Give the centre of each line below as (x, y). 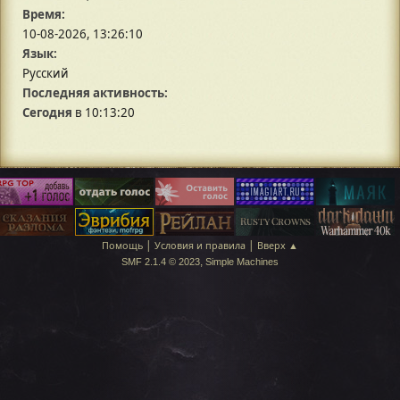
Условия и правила (200, 246)
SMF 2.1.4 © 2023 (161, 262)
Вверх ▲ (278, 246)
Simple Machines (242, 262)
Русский (46, 74)
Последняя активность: (95, 93)
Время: (44, 15)
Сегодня (47, 113)
